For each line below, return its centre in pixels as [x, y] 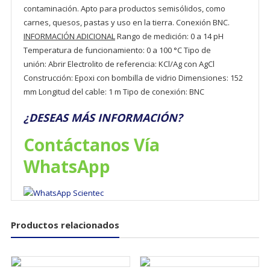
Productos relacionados [65, 224]
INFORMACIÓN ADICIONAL [69, 36]
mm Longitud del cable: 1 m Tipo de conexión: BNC [114, 91]
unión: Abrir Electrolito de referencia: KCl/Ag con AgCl [119, 64]
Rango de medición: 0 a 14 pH [169, 36]
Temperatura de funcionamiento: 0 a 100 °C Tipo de [117, 50]
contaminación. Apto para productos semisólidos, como [124, 8]
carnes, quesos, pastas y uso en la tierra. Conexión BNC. [126, 22]
